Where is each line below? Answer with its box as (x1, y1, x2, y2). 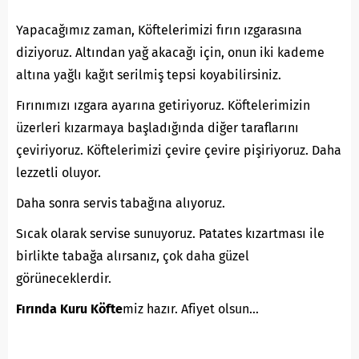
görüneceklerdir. (16, 271, 111, 287)
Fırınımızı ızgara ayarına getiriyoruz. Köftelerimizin (16, 98, 310, 114)
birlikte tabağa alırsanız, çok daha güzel (16, 248, 249, 264)
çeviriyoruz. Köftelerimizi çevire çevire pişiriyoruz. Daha (16, 143, 341, 159)
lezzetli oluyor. (16, 165, 101, 181)
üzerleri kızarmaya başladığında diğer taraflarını (16, 120, 299, 136)
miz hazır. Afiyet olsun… (123, 301, 259, 317)
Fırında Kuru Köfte (16, 301, 123, 317)
